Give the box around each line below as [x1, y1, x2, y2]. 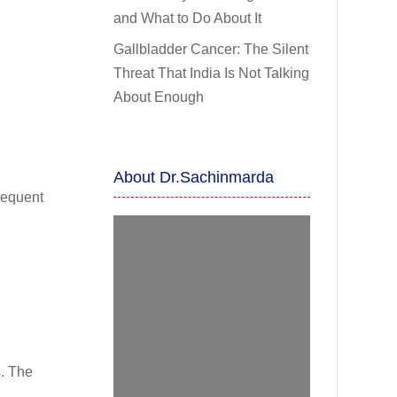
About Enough [113, 89, 205, 105]
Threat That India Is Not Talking [113, 65, 310, 81]
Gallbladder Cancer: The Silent [113, 41, 309, 57]
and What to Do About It [113, 10, 262, 26]
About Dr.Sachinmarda [113, 168, 275, 187]
